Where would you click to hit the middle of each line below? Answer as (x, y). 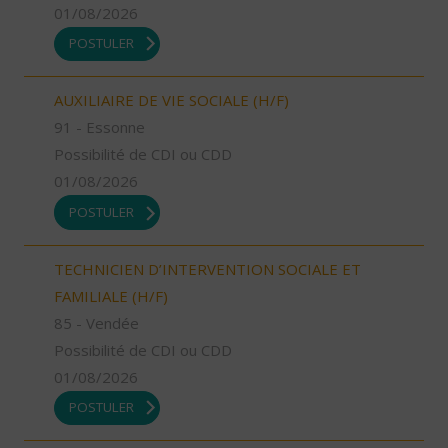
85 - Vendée (96, 322)
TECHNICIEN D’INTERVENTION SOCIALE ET (207, 268)
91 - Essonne (99, 127)
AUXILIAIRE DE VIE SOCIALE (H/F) (171, 100)
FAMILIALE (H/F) (111, 295)
